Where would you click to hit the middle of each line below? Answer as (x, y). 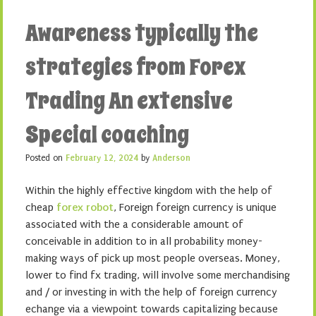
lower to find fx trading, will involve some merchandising (158, 275)
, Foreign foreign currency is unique (195, 207)
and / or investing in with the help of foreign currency (151, 292)
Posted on (45, 158)
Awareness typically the (142, 33)
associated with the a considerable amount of (134, 224)
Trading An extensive (129, 101)
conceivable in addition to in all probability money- (144, 241)
